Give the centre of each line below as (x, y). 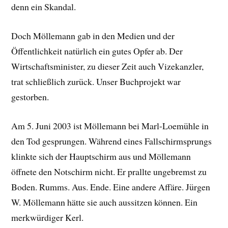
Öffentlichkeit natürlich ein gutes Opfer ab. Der (97, 51)
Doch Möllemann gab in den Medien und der (93, 36)
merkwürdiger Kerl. (48, 217)
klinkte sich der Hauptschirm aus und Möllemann (101, 156)
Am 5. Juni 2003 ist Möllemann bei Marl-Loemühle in (110, 125)
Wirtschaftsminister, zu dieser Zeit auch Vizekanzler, (108, 66)
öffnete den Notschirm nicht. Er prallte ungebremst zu (109, 171)
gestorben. (30, 97)
